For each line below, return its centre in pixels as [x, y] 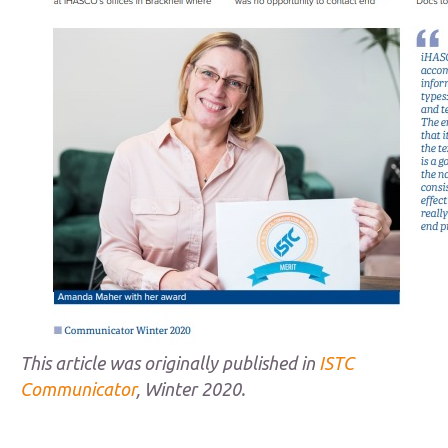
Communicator [78, 389]
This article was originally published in [169, 363]
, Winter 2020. [190, 389]
